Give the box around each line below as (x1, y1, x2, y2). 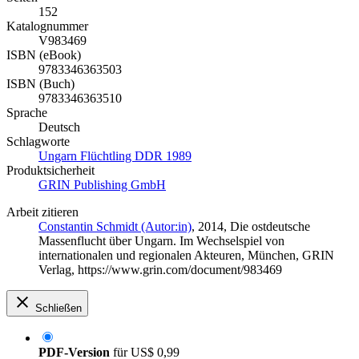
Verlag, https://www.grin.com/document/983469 (38, 262, 282, 276)
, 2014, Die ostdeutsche (192, 219, 310, 233)
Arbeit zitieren (6, 204, 79, 219)
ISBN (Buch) (6, 76, 75, 91)
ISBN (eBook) (6, 47, 81, 62)
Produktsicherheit (6, 163, 95, 177)
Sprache (6, 105, 47, 119)
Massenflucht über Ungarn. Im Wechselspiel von (38, 233, 284, 248)
